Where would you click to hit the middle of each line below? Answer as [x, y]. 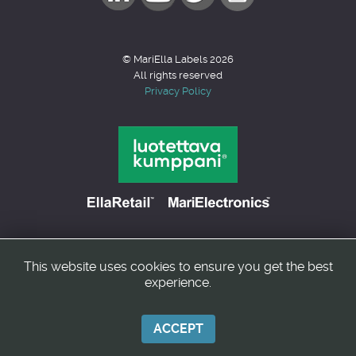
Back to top [170, 276]
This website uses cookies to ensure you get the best [178, 267]
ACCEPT [178, 329]
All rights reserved [178, 75]
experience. [178, 282]
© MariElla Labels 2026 [178, 59]
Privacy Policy [178, 91]
